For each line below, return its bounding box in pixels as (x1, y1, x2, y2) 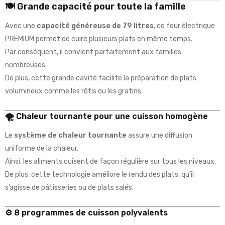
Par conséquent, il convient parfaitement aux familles (5, 48, 181, 57)
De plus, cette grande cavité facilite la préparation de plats (5, 74, 196, 83)
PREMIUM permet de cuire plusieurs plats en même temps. (5, 35, 192, 44)
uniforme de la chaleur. (5, 144, 78, 153)
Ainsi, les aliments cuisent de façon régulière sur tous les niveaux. (5, 157, 216, 166)
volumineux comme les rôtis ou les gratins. (5, 87, 143, 96)
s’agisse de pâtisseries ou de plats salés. (5, 183, 134, 192)
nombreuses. (5, 61, 47, 70)
